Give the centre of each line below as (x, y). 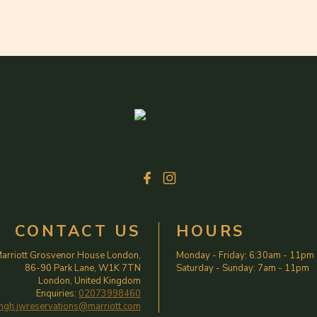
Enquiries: (57, 294)
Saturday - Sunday (215, 268)
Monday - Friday (211, 255)
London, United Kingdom (90, 281)
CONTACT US (77, 231)
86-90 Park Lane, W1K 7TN (83, 268)
